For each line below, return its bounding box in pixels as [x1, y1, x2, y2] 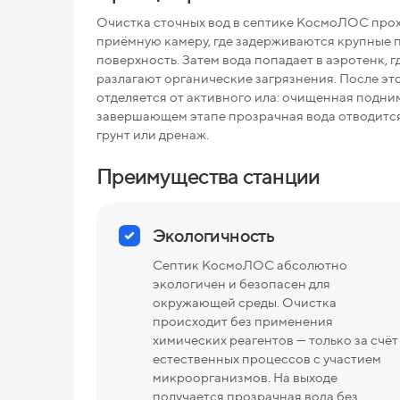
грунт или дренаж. [96, 126, 209, 142]
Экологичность [153, 224, 275, 246]
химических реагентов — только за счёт [153, 331, 398, 347]
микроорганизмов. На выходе [153, 369, 337, 385]
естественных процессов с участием [153, 350, 381, 366]
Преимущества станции [96, 162, 321, 188]
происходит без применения [153, 312, 333, 329]
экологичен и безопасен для [153, 275, 330, 291]
